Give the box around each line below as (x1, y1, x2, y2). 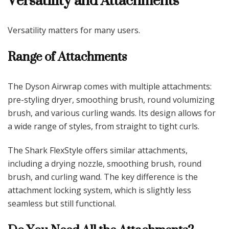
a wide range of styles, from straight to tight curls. (8, 120, 199, 132)
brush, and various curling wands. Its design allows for (8, 107, 216, 119)
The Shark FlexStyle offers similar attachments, (8, 144, 188, 156)
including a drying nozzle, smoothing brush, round (8, 157, 201, 169)
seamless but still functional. (8, 197, 116, 209)
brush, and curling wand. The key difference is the (8, 171, 198, 182)
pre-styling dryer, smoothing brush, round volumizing (8, 94, 215, 105)
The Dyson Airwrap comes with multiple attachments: (8, 80, 212, 92)
